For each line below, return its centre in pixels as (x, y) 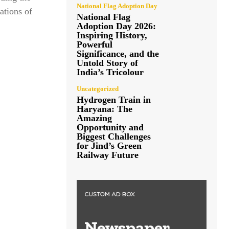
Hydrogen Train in (114, 99)
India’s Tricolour (110, 72)
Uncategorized (98, 88)
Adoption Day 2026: (116, 26)
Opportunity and (110, 127)
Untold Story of (107, 63)
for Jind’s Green (109, 145)
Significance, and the (118, 53)
